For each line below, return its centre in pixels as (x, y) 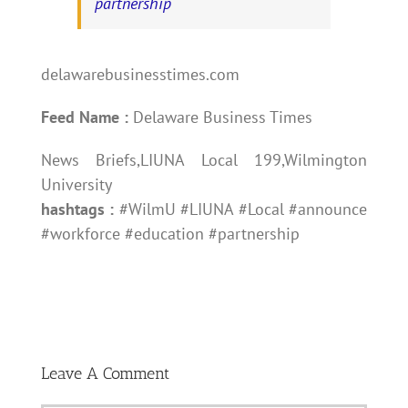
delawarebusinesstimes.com (140, 75)
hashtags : (77, 209)
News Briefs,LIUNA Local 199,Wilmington (204, 160)
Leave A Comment (105, 374)
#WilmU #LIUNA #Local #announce (241, 209)
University (76, 185)
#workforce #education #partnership (170, 234)
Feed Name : (84, 117)
